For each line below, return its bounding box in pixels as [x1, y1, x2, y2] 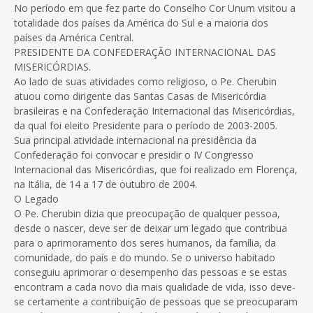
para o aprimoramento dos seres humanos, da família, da [14, 236, 276, 250]
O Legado [14, 192, 59, 206]
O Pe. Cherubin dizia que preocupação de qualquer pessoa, [14, 207, 280, 221]
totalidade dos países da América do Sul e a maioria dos [14, 16, 268, 30]
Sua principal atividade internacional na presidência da [14, 133, 256, 147]
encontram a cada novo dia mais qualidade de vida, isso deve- [14, 280, 296, 294]
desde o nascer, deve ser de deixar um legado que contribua [14, 221, 287, 235]
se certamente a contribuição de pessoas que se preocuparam [14, 295, 298, 309]
